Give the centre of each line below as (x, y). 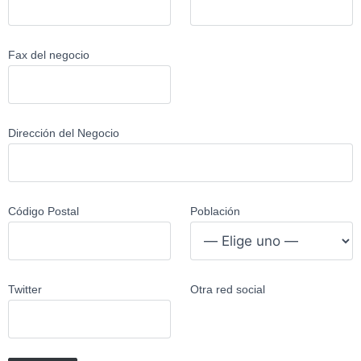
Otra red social (228, 289)
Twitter (25, 289)
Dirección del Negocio (64, 133)
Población (215, 211)
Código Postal (44, 211)
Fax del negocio (49, 55)
